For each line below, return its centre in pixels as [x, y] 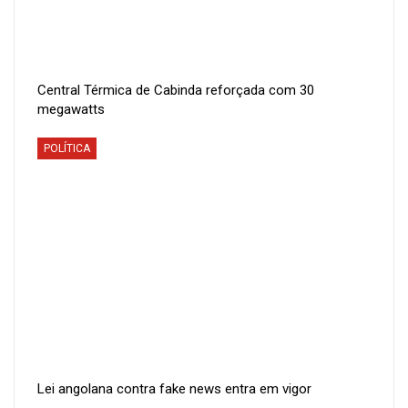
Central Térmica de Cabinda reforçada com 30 [176, 91]
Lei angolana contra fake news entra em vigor [174, 389]
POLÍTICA [67, 149]
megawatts [71, 110]
